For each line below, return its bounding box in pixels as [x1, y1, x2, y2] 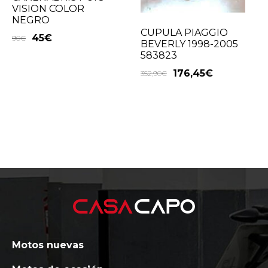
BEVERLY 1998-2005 [141, 38, 239, 50]
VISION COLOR [12, 3, 84, 15]
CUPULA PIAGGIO [141, 26, 229, 38]
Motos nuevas [12, 239, 84, 251]
